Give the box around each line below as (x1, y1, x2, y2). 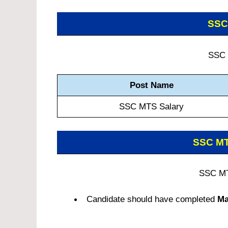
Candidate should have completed (87, 194, 217, 204)
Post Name (129, 80, 174, 91)
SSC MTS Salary (119, 102, 184, 112)
